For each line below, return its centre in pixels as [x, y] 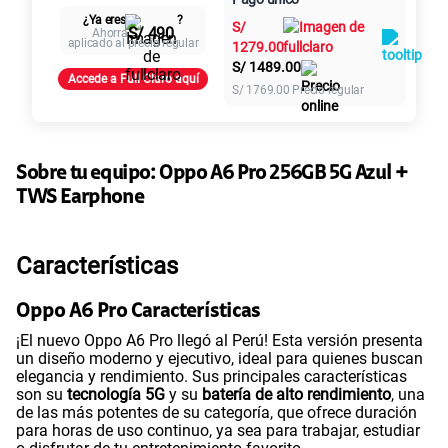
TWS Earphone [80, 197]
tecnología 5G [116, 395]
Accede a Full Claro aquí [133, 78]
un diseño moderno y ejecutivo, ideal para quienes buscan [219, 359]
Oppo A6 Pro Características [138, 312]
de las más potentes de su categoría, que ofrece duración [216, 413]
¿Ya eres [104, 20]
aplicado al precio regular [133, 42]
